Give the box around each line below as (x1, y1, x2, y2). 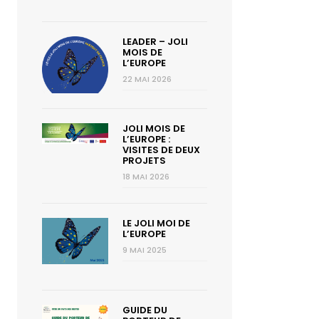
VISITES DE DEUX (122, 143, 200, 157)
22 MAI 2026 (122, 73, 172, 85)
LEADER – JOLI (122, 35, 188, 48)
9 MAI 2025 (122, 244, 167, 256)
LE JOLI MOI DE (122, 216, 190, 230)
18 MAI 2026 (122, 171, 169, 182)
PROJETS (122, 154, 166, 167)
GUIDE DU (122, 303, 167, 317)
